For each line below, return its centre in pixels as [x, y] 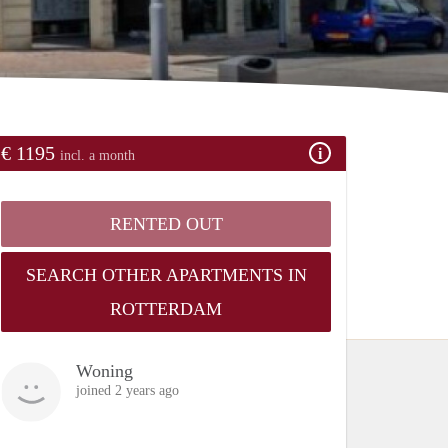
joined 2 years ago [127, 390]
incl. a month [97, 155]
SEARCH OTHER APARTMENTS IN [166, 274]
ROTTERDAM [166, 308]
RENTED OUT [166, 223]
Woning [104, 370]
